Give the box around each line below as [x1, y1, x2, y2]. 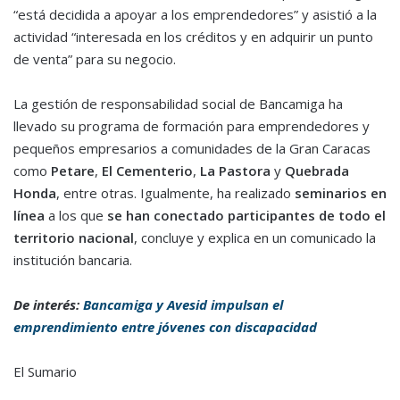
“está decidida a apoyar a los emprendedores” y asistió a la [13, 5, 377, 24]
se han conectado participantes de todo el [107, 206, 386, 225]
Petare [51, 162, 95, 180]
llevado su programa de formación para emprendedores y [13, 117, 370, 136]
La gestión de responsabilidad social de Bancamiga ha [13, 95, 343, 113]
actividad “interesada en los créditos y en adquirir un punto [13, 28, 373, 46]
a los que [45, 206, 107, 225]
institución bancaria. [13, 251, 132, 270]
